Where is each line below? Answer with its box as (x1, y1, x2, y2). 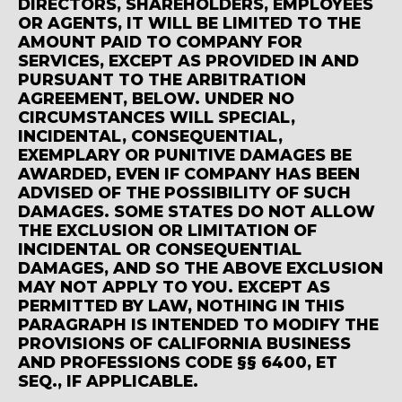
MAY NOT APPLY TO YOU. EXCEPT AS (18, 276, 330, 296)
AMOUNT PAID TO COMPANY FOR (18, 31, 302, 51)
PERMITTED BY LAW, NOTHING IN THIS (18, 295, 345, 315)
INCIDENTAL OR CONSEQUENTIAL (18, 239, 301, 258)
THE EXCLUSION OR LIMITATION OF (18, 220, 317, 240)
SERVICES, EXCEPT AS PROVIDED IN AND (18, 50, 359, 70)
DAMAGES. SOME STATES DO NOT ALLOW (18, 201, 375, 221)
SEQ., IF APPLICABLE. (18, 371, 198, 390)
